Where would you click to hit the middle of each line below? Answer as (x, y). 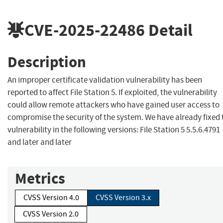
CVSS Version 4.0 (51, 198)
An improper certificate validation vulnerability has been (105, 80)
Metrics (40, 179)
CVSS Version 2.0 (51, 214)
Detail (169, 30)
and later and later (40, 142)
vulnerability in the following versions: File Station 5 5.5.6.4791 (114, 130)
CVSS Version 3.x (123, 198)
